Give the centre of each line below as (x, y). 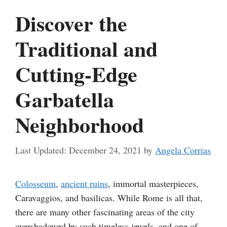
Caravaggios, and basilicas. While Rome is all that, (109, 197)
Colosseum (35, 183)
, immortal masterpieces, (153, 183)
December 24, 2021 (105, 150)
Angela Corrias (183, 150)
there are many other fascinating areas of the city (105, 212)
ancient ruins (84, 183)
